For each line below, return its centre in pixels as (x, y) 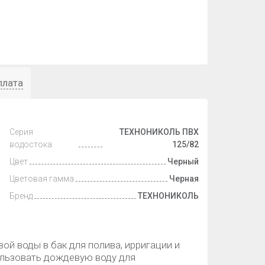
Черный (183, 161)
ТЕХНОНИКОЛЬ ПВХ (159, 132)
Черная (184, 179)
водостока (31, 144)
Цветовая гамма (42, 179)
